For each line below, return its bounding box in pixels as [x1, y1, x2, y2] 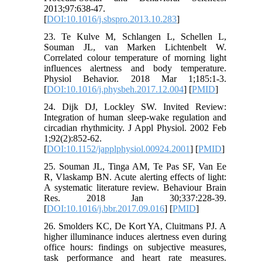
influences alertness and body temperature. [44, 63, 226, 73]
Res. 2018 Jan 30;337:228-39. [44, 192, 226, 203]
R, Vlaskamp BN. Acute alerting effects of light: [44, 171, 226, 182]
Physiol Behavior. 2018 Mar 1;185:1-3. [44, 73, 226, 84]
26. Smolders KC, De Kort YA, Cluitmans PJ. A [44, 220, 226, 231]
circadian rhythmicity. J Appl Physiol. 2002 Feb [44, 122, 226, 133]
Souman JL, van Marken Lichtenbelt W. [44, 42, 226, 52]
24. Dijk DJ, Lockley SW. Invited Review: [44, 101, 226, 112]
